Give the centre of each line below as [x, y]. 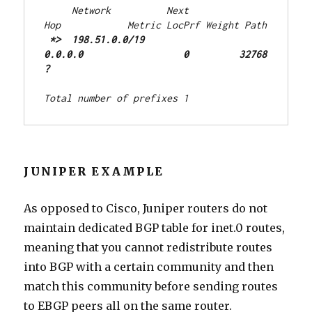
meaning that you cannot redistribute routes [148, 248]
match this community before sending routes [151, 287]
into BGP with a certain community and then [149, 267]
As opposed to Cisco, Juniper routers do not [146, 209]
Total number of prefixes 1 [117, 98]
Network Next [117, 10]
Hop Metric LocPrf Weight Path [156, 25]
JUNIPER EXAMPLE [94, 172]
